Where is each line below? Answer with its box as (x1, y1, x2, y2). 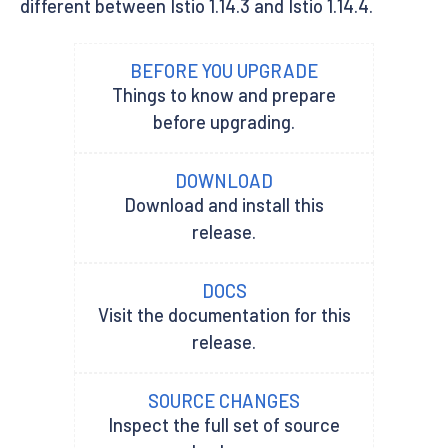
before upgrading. (153, 110, 295, 133)
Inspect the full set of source (108, 413, 340, 436)
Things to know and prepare (112, 83, 336, 106)
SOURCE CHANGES (148, 389, 300, 412)
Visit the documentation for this (97, 303, 351, 326)
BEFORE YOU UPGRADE (130, 59, 318, 82)
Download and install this (124, 193, 324, 216)
